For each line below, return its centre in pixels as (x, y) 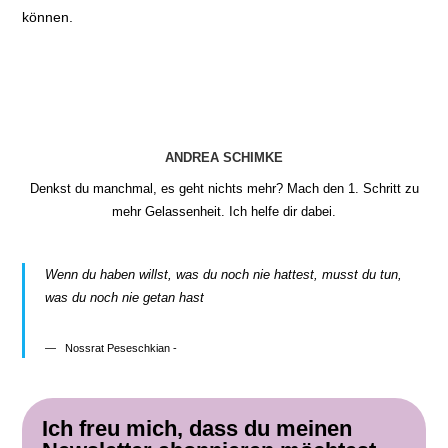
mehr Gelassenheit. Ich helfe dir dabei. (224, 211)
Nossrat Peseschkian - (121, 348)
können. (48, 17)
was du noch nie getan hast (125, 297)
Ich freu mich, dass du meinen (197, 428)
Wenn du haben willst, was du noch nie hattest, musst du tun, (224, 274)
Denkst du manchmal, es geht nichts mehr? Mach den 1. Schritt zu (224, 188)
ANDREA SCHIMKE (224, 157)
